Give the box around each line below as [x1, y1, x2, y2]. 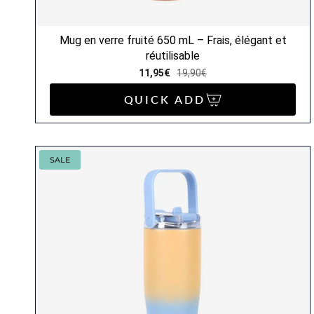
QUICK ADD [123, 93, 205, 107]
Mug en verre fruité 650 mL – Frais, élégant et [59, 34, 287, 48]
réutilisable [146, 49, 200, 63]
